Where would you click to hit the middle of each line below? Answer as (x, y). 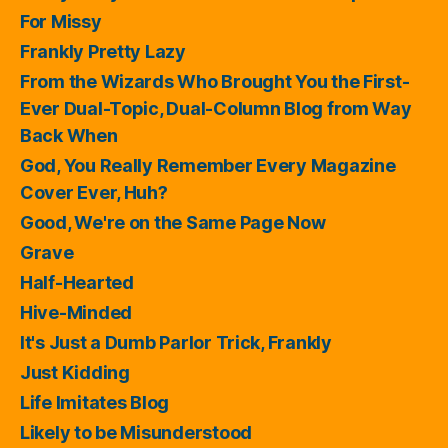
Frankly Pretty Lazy (103, 51)
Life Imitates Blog (95, 402)
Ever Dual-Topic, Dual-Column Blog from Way (216, 108)
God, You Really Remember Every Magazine (208, 165)
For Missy (61, 21)
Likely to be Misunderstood (136, 432)
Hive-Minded (76, 312)
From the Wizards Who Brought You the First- (215, 81)
